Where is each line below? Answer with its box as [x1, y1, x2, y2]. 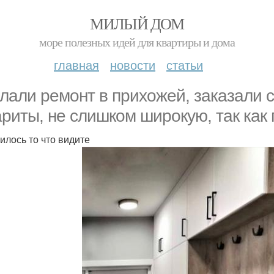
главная [54, 56, 99, 73]
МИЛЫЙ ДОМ [90, 13, 184, 34]
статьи [166, 56, 203, 73]
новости [110, 56, 155, 73]
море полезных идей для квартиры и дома [39, 34, 235, 50]
